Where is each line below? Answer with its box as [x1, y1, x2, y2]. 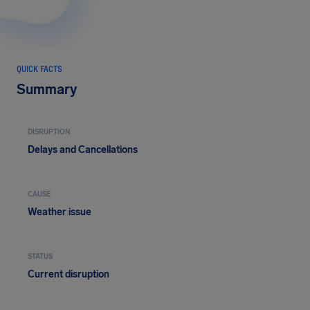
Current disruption [28, 268, 109, 280]
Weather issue [28, 206, 91, 218]
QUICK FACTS [17, 64, 62, 73]
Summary [17, 81, 77, 98]
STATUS [28, 253, 53, 261]
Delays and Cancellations [28, 144, 138, 156]
